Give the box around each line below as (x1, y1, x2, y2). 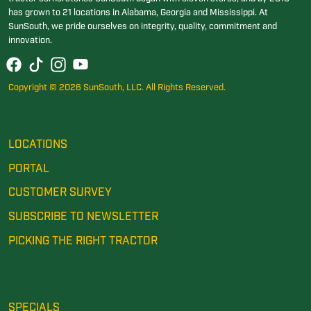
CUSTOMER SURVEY (8, 185, 112, 201)
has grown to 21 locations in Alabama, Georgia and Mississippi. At (8, 7, 268, 19)
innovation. (8, 35, 52, 47)
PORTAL (8, 161, 49, 176)
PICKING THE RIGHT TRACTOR (8, 234, 158, 249)
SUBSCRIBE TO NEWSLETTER (8, 210, 158, 225)
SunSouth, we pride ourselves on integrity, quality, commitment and (8, 21, 277, 33)
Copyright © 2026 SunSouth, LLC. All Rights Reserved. (8, 82, 226, 94)
